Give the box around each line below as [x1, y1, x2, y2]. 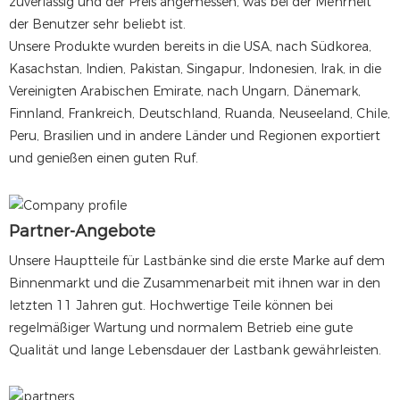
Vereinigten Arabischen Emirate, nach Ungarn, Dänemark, [9, 83, 361, 100]
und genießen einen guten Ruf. [9, 150, 198, 167]
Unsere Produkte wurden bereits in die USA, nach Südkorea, [9, 38, 371, 55]
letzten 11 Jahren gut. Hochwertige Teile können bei [9, 296, 333, 313]
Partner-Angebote [9, 221, 155, 241]
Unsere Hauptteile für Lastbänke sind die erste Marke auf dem [9, 252, 385, 269]
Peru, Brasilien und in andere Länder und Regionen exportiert [9, 128, 380, 145]
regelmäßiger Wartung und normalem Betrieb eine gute [9, 319, 353, 336]
